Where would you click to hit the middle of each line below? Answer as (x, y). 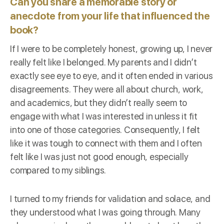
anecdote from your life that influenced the (110, 16)
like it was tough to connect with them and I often (106, 143)
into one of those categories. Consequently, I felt (105, 129)
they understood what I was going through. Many (105, 212)
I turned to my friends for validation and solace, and (110, 198)
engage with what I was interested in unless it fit (104, 116)
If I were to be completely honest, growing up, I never (111, 48)
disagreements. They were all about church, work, (107, 89)
